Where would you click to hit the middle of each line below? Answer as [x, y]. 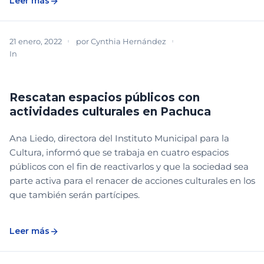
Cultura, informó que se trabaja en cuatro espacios [119, 153]
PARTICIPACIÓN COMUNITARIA [125, 53]
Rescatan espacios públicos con [105, 98]
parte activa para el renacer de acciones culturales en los [132, 181]
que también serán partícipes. [75, 195]
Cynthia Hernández [128, 42]
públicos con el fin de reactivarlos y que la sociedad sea [129, 167]
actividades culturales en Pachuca [110, 112]
